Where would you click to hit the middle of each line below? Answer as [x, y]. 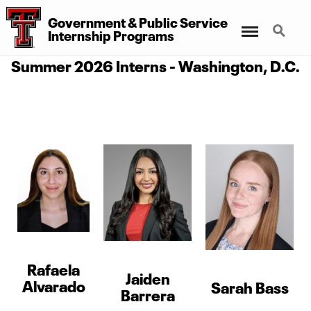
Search [283, 23]
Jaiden [148, 277]
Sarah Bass [250, 286]
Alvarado [53, 284]
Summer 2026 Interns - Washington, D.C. [155, 64]
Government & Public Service [137, 21]
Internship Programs [111, 34]
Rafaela [53, 268]
